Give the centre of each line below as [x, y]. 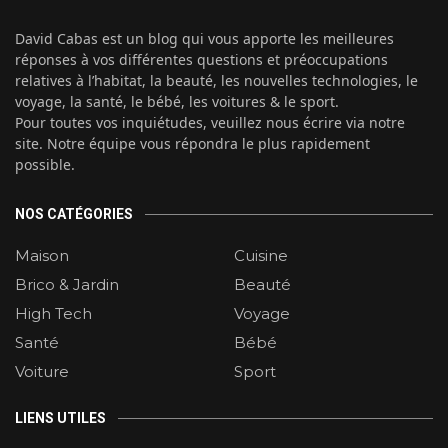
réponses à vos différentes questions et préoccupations [201, 60]
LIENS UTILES [60, 418]
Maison [42, 256]
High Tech [53, 314]
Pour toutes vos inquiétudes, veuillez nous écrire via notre [210, 123]
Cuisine [261, 256]
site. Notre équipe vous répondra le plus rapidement [192, 144]
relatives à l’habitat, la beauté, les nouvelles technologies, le [216, 81]
